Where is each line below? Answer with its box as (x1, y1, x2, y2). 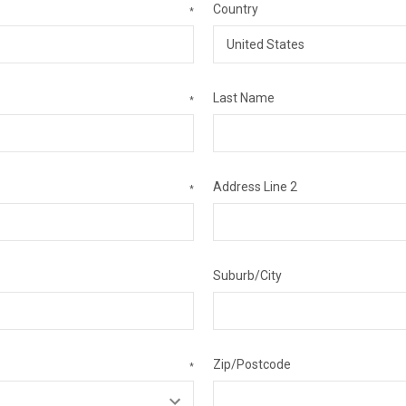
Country (212, 2, 258, 16)
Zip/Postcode (212, 357, 291, 372)
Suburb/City (212, 268, 282, 283)
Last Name (212, 91, 275, 105)
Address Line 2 (212, 179, 297, 194)
